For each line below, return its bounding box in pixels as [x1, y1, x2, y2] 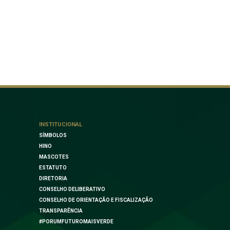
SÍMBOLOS [39, 132, 67, 139]
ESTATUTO [39, 165, 67, 171]
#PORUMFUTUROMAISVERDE [39, 219, 113, 225]
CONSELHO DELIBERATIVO [39, 186, 105, 193]
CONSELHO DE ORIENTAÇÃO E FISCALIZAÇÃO [39, 197, 153, 203]
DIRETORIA [39, 176, 67, 182]
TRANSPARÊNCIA [39, 208, 83, 214]
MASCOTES [39, 154, 69, 160]
